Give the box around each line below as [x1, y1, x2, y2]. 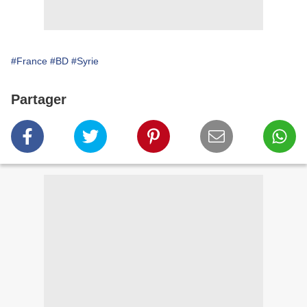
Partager [11, 92, 66, 108]
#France [11, 56, 47, 67]
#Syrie [71, 56, 99, 67]
